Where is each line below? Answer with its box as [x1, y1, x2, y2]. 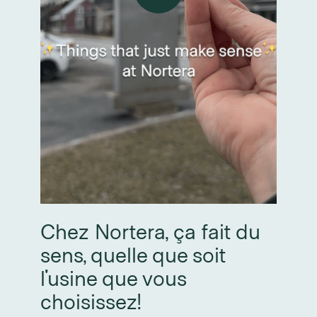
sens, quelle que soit [40, 241, 226, 267]
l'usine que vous [40, 264, 186, 290]
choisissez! [40, 287, 142, 313]
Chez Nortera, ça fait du [40, 217, 260, 243]
